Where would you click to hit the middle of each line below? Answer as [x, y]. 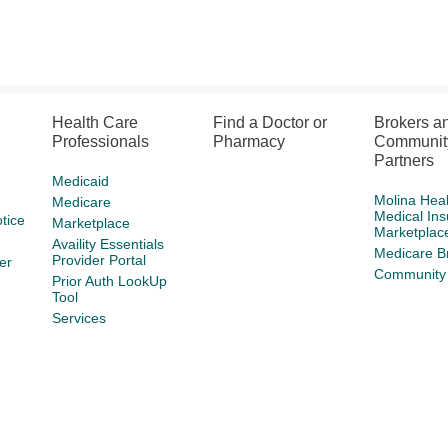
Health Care [95, 122]
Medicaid [81, 181]
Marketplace [91, 223]
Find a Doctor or [270, 122]
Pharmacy [249, 141]
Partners [403, 160]
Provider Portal [99, 260]
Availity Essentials [108, 244]
